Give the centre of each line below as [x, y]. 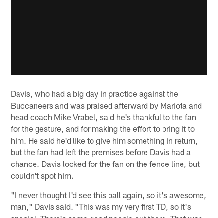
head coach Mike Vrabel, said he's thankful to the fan [104, 117]
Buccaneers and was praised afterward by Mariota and [107, 105]
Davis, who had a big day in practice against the [95, 94]
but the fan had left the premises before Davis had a [101, 152]
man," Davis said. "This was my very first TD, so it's [101, 207]
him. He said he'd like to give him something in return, [104, 140]
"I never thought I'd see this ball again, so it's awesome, [109, 195]
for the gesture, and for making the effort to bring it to [103, 129]
